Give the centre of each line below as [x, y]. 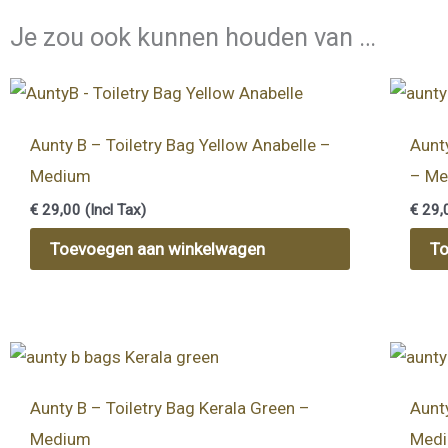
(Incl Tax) [114, 209]
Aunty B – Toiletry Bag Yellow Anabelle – [181, 145]
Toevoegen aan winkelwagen [158, 249]
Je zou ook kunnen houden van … [193, 36]
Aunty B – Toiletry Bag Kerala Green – [170, 408]
